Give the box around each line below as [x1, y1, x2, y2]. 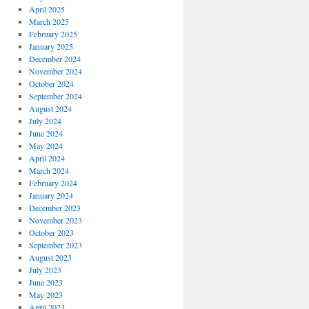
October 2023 [28, 227, 74, 238]
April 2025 [28, 3, 65, 14]
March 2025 [28, 16, 69, 27]
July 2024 [28, 115, 61, 126]
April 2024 [28, 152, 65, 163]
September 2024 [28, 90, 82, 101]
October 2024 [28, 78, 74, 89]
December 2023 [28, 202, 81, 213]
